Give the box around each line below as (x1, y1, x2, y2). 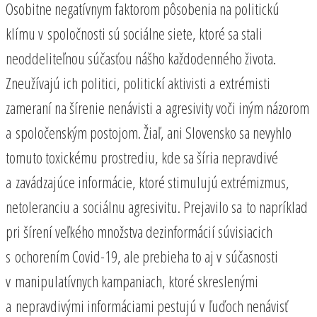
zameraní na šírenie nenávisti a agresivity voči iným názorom (6, 96, 309, 118)
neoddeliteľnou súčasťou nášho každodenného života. (6, 47, 276, 69)
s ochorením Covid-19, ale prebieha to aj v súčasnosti (6, 245, 278, 267)
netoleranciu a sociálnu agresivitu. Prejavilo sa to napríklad (6, 195, 308, 217)
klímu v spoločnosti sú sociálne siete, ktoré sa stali (6, 22, 263, 44)
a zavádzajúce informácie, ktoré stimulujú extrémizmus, (6, 171, 289, 192)
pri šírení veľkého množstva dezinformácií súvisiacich (6, 220, 272, 242)
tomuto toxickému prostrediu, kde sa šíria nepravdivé (6, 146, 278, 168)
